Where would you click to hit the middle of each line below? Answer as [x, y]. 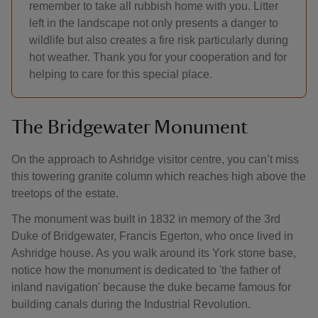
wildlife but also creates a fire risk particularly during [159, 40]
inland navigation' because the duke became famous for [151, 287]
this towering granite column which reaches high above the [159, 176]
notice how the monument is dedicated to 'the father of [146, 270]
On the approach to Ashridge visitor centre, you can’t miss [155, 159]
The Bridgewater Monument [130, 127]
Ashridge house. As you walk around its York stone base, [154, 253]
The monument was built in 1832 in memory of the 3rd [146, 219]
